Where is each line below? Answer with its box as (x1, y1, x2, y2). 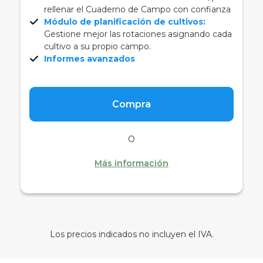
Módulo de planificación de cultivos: (44, 16, 205, 27)
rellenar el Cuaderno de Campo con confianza (44, 4, 231, 15)
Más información (95, 157, 168, 168)
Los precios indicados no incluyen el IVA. (49, 228, 214, 240)
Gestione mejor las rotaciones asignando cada (44, 28, 232, 39)
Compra (112, 98, 151, 110)
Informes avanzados (44, 53, 135, 64)
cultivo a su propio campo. (44, 41, 151, 52)
